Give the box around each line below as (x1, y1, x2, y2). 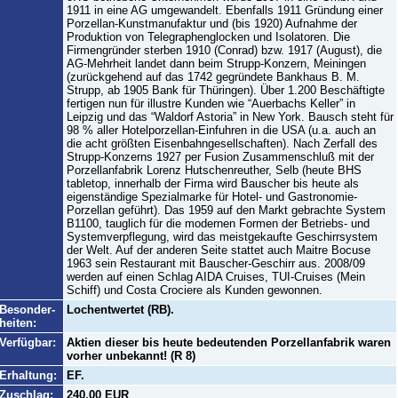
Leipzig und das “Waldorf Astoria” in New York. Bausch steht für (66, 110, 394, 123)
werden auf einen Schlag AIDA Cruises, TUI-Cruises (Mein (66, 270, 365, 283)
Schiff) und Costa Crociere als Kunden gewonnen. (66, 283, 322, 297)
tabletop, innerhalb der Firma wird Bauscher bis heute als (66, 177, 359, 190)
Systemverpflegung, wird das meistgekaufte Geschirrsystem (66, 230, 378, 243)
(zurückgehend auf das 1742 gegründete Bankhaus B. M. (66, 70, 360, 84)
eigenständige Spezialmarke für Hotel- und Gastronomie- (66, 190, 357, 203)
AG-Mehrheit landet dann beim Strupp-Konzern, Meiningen (66, 57, 366, 70)
